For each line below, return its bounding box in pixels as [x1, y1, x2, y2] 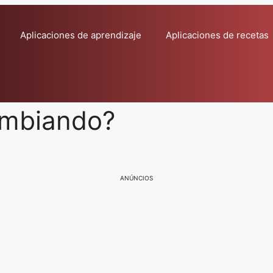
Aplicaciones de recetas [166, 29, 269, 41]
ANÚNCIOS [120, 174, 153, 182]
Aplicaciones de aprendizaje [20, 29, 141, 41]
